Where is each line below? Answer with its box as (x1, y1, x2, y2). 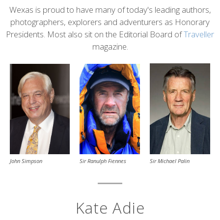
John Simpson (10, 157, 42, 165)
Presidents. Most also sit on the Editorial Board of (6, 28, 184, 40)
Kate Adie (75, 197, 145, 218)
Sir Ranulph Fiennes (80, 157, 126, 165)
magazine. (92, 41, 128, 52)
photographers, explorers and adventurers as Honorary (10, 16, 210, 27)
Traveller (184, 28, 214, 40)
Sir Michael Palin (150, 157, 190, 165)
